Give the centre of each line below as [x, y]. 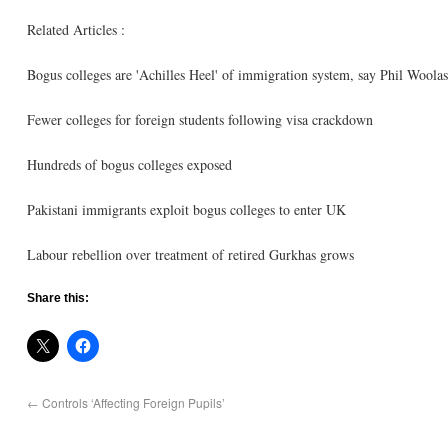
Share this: [58, 298]
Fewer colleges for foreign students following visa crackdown [200, 119]
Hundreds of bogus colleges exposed [129, 164]
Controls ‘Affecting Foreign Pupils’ [132, 402]
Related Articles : [76, 29]
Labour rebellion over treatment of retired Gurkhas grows [190, 254]
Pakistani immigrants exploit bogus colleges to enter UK [186, 209]
